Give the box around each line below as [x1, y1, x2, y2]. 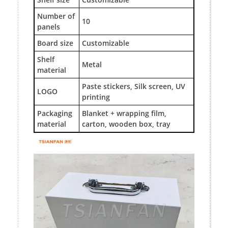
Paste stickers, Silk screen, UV [82, 81, 185, 91]
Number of [37, 11, 75, 21]
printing [82, 92, 110, 102]
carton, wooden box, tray [82, 119, 170, 129]
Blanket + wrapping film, [82, 108, 166, 118]
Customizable [82, 38, 129, 48]
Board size [37, 38, 73, 48]
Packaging [37, 108, 72, 118]
